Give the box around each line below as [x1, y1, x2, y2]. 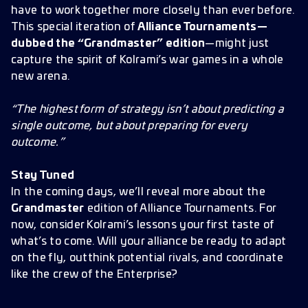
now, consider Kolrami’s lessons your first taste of [11, 219, 274, 230]
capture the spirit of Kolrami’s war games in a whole [11, 54, 284, 65]
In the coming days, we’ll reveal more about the [11, 186, 266, 197]
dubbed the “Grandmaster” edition [11, 38, 206, 49]
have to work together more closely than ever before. [11, 5, 295, 16]
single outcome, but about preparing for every [11, 120, 247, 131]
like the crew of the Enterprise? [11, 269, 178, 280]
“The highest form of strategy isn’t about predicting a [11, 104, 285, 115]
